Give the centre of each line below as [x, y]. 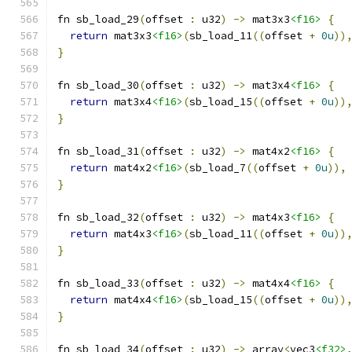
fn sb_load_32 [98, 217]
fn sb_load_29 [98, 19]
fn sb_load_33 [98, 283]
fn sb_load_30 [98, 85]
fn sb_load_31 [98, 151]
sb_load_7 [218, 168]
